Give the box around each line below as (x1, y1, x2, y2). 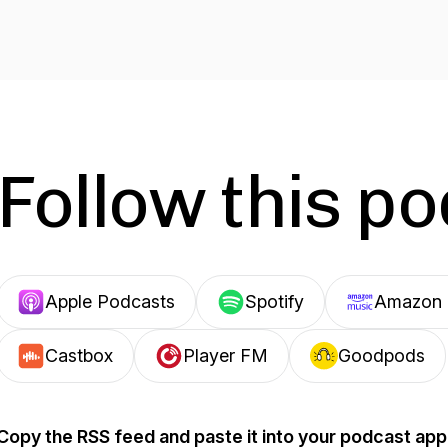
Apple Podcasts (45, 291, 175, 312)
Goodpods (338, 345, 425, 366)
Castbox (45, 345, 113, 366)
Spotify (245, 291, 304, 312)
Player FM (183, 345, 268, 366)
